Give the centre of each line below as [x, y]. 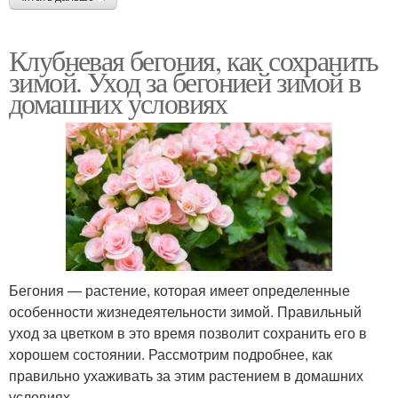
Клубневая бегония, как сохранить [194, 60]
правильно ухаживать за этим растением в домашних [186, 375]
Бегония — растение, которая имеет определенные [179, 290]
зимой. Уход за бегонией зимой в [185, 81]
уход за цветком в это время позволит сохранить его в [188, 332]
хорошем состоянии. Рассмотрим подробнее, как [171, 354]
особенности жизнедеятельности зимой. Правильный [185, 311]
